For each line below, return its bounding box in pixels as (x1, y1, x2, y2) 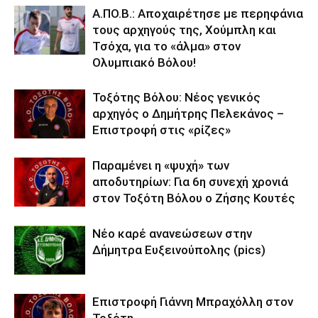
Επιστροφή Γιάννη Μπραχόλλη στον (92, 295, 293, 309)
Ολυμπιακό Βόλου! (92, 55, 196, 70)
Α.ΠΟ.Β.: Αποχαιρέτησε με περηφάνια (92, 6, 303, 21)
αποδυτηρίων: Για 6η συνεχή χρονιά (92, 175, 288, 189)
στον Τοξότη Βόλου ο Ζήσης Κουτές (92, 191, 295, 205)
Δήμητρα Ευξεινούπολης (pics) (92, 243, 265, 257)
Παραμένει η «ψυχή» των (92, 158, 229, 172)
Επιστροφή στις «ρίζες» (92, 123, 231, 137)
